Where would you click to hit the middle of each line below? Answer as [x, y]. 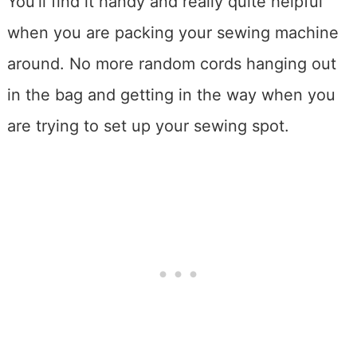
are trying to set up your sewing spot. [148, 126]
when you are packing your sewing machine [173, 32]
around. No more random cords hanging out [171, 63]
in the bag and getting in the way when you [171, 94]
